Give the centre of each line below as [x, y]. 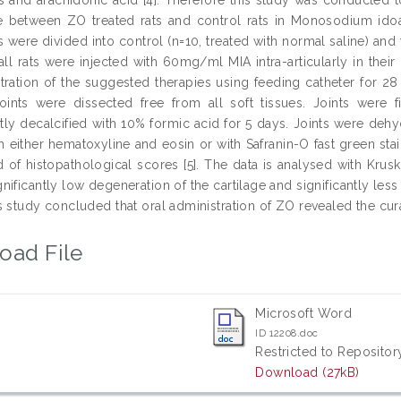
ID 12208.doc [287, 333]
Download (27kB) [307, 372]
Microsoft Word [304, 313]
